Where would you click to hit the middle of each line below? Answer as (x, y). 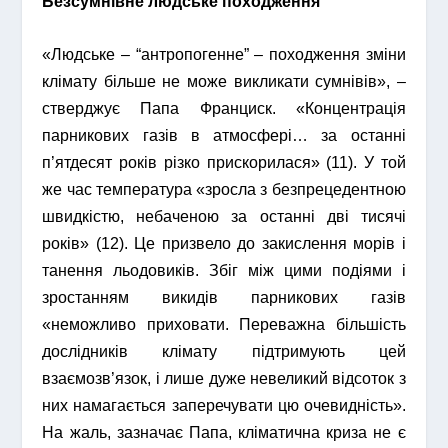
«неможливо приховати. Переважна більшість (224, 324)
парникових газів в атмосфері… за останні (224, 135)
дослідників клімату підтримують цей (224, 351)
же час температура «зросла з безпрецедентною (224, 189)
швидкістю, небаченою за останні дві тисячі (224, 216)
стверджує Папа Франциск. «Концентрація (224, 108)
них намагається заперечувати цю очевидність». (224, 405)
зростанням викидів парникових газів (224, 297)
